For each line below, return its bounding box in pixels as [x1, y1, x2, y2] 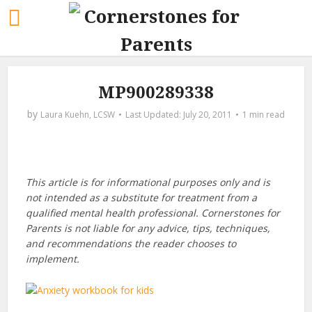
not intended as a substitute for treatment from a [25, 191, 257, 204]
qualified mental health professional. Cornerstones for [25, 206, 280, 219]
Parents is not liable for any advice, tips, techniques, [25, 221, 270, 235]
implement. [25, 252, 79, 265]
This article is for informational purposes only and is [25, 175, 270, 189]
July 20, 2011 [183, 109, 232, 120]
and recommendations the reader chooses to [25, 237, 236, 250]
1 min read [242, 109, 285, 120]
